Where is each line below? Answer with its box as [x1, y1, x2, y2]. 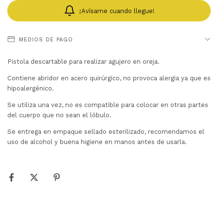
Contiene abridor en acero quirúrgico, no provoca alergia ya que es [7, 74, 211, 82]
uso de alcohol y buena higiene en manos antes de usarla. [7, 138, 187, 145]
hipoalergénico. [7, 85, 54, 92]
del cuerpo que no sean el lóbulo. [7, 111, 111, 119]
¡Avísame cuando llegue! [79, 7, 155, 15]
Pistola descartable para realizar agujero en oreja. [7, 58, 160, 65]
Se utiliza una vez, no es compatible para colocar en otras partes [7, 101, 208, 109]
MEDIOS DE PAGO [19, 36, 73, 43]
